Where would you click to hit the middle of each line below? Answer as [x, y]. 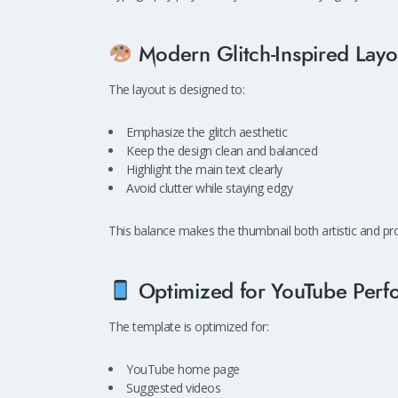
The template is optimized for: [188, 327]
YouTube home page [183, 369]
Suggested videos [173, 387]
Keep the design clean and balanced [222, 151]
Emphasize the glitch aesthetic [207, 132]
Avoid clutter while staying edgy [209, 188]
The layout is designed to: [176, 90]
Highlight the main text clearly [204, 170]
